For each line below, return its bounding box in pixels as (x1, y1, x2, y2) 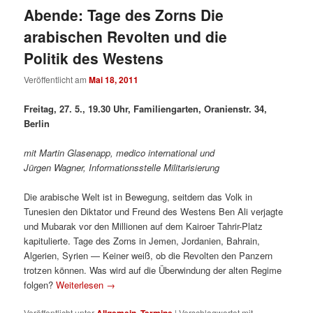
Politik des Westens (24, 48, 164, 69)
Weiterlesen (56, 277, 107, 291)
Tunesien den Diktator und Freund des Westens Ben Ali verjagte (24, 204, 284, 218)
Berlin (24, 116, 50, 130)
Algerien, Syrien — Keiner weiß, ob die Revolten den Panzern (24, 248, 273, 262)
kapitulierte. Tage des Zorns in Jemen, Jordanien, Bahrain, (24, 233, 261, 247)
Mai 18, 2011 (89, 73, 139, 87)
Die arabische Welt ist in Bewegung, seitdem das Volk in (24, 189, 253, 203)
